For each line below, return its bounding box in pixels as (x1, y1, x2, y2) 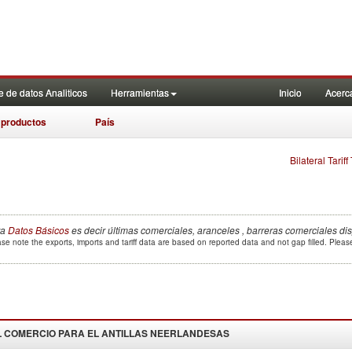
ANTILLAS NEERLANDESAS (99, 326, 229, 340)
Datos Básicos (8, 223, 69, 236)
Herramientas (111, 86, 169, 99)
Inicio (279, 86, 302, 99)
